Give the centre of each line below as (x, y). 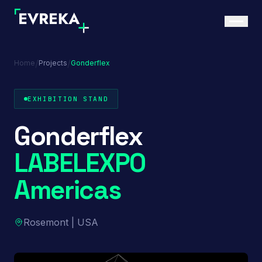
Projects (53, 63)
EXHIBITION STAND (68, 99)
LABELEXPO (80, 163)
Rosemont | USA (61, 222)
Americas (68, 190)
